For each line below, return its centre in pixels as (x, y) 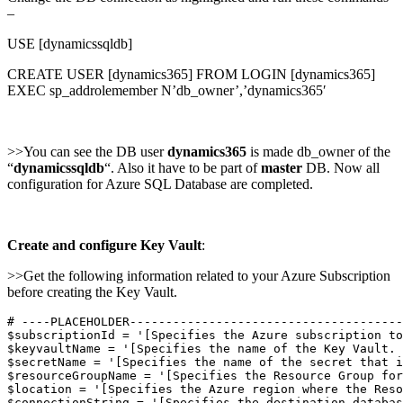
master (282, 167)
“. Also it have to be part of (183, 167)
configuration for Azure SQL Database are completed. (160, 184)
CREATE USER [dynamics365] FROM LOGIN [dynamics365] (191, 74)
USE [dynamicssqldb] (70, 43)
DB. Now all (341, 167)
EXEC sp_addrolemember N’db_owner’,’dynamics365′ (167, 90)
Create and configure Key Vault (104, 245)
